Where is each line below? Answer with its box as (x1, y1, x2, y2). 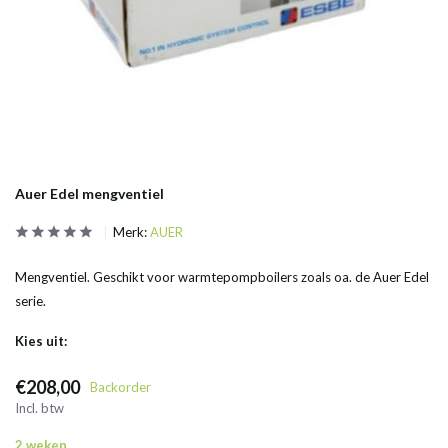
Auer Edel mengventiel (15, 185, 164, 202)
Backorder (90, 379, 151, 395)
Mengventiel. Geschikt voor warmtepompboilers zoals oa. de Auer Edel (15, 269, 429, 285)
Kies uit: (15, 333, 67, 349)
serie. (15, 293, 46, 309)
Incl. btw (15, 400, 64, 416)
